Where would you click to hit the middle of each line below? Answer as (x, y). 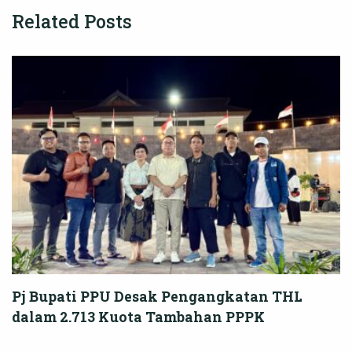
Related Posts (72, 21)
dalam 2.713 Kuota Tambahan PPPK (138, 317)
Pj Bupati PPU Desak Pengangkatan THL (157, 297)
